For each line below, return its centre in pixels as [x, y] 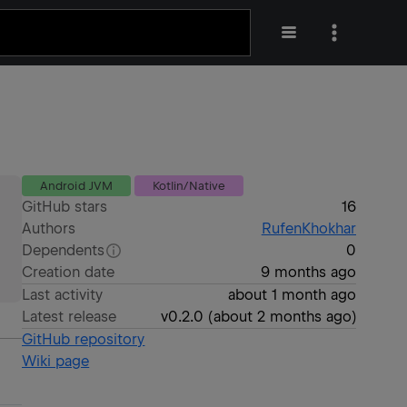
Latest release [69, 317]
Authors [49, 228]
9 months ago [308, 272]
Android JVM [76, 186]
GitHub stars [65, 207]
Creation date [69, 272]
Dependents [64, 250]
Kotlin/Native [189, 186]
